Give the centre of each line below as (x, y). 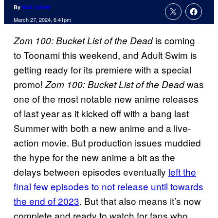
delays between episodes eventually (91, 172)
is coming (174, 40)
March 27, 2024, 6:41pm (42, 20)
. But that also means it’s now (140, 201)
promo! (29, 84)
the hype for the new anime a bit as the (94, 157)
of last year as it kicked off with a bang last (101, 113)
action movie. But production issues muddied (107, 143)
